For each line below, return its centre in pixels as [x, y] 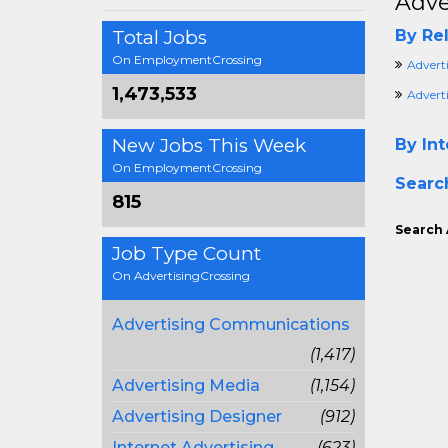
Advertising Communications [231, 324]
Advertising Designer [197, 416]
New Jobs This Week [209, 145]
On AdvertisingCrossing [181, 275]
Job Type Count [186, 253]
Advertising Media [186, 385]
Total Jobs [159, 37]
